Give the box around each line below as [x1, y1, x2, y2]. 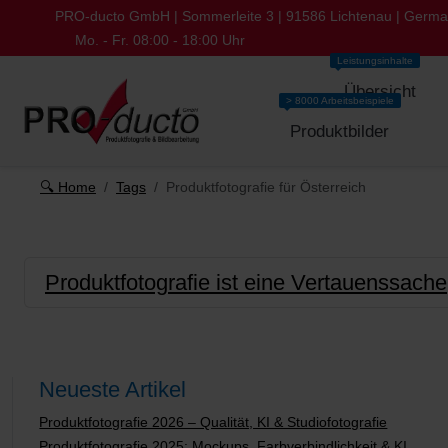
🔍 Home [40, 179, 96, 195]
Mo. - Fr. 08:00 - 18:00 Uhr [71, 32, 245, 48]
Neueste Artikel [39, 377, 187, 403]
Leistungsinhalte [336, 55, 413, 66]
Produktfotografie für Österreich [166, 179, 366, 195]
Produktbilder [290, 121, 390, 141]
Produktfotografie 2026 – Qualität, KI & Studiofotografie [39, 414, 388, 431]
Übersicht [343, 81, 416, 101]
